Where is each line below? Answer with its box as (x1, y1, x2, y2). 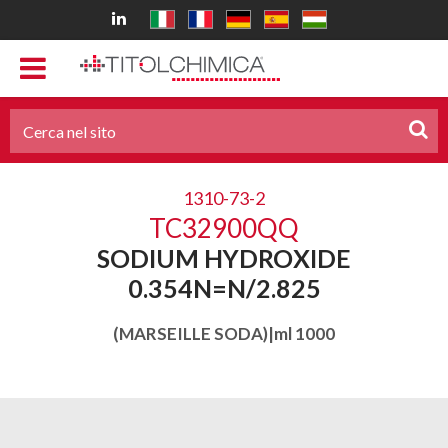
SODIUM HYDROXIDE (97, 243, 351, 273)
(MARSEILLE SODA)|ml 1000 (113, 323, 335, 344)
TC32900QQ (149, 212, 299, 244)
